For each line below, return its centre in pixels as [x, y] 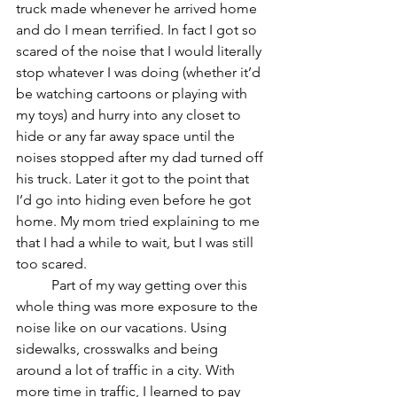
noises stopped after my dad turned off [141, 157]
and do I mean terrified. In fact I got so [138, 30]
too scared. [51, 264]
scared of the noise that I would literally [140, 51]
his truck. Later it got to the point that [134, 179]
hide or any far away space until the [127, 136]
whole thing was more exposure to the [139, 306]
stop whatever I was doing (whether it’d [140, 72]
